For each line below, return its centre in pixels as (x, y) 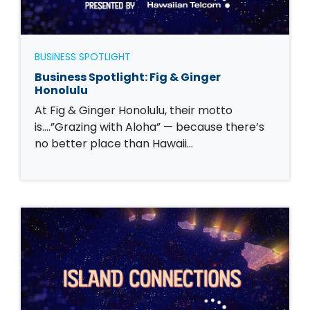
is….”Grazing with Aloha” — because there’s (149, 127)
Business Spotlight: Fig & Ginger (128, 77)
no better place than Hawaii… (114, 143)
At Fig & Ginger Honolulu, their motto (134, 110)
